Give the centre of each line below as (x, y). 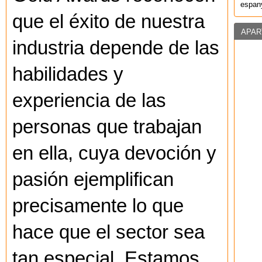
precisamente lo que (98, 206)
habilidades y (68, 75)
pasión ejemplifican (93, 180)
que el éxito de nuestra (108, 22)
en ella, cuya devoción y (114, 154)
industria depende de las (116, 48)
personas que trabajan (107, 127)
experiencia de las (89, 101)
